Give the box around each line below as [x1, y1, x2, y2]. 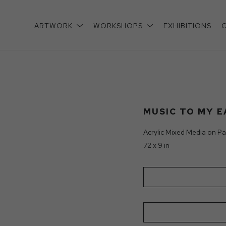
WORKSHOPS [93, 21, 145, 30]
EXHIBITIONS [163, 21, 211, 30]
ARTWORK [34, 21, 75, 30]
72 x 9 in [143, 141, 169, 150]
